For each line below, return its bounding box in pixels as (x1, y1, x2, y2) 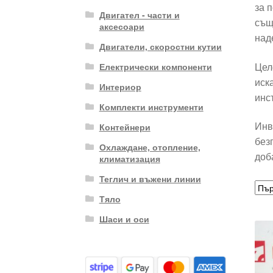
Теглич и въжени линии (99, 172, 201, 185)
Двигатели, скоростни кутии (99, 40, 222, 52)
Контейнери (99, 120, 151, 133)
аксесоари (99, 19, 144, 32)
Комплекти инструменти (99, 100, 204, 113)
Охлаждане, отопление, (99, 140, 200, 153)
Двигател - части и (99, 8, 180, 21)
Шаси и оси (99, 212, 149, 225)
